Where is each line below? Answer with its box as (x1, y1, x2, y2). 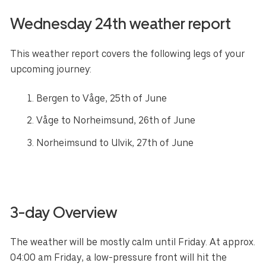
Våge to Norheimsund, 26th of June (36, 115, 196, 126)
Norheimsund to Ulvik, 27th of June (36, 137, 194, 148)
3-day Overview (10, 202, 118, 221)
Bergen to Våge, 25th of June (36, 92, 167, 104)
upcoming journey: (10, 63, 92, 75)
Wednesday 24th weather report (10, 14, 232, 33)
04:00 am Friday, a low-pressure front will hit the (10, 252, 227, 264)
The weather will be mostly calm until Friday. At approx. (10, 236, 256, 248)
